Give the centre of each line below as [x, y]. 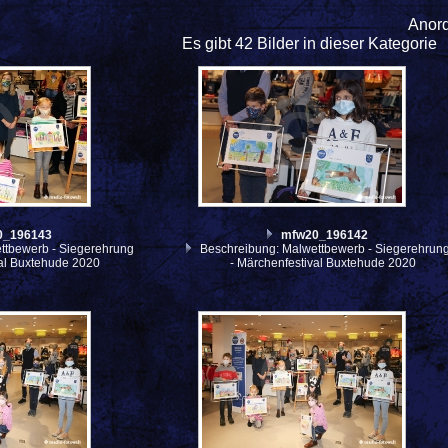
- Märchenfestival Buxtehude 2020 [323, 262]
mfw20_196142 [325, 234]
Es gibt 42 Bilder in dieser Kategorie [309, 44]
